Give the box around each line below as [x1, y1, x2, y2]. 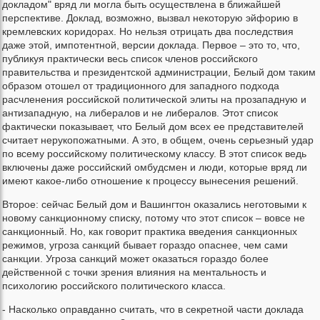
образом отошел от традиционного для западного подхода [2, 80, 279, 92]
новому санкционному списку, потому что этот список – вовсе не [2, 212, 305, 224]
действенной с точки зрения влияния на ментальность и [2, 266, 266, 279]
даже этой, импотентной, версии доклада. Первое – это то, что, [2, 39, 300, 51]
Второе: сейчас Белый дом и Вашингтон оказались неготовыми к [2, 199, 306, 211]
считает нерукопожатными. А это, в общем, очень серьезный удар [2, 134, 314, 146]
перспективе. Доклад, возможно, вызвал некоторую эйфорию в [2, 12, 298, 24]
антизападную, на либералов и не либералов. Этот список [2, 107, 278, 119]
